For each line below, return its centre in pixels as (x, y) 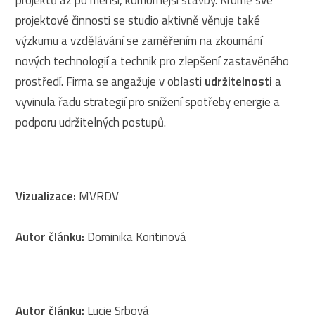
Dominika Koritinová (137, 237)
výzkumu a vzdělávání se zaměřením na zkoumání (139, 40)
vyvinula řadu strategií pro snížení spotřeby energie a (148, 102)
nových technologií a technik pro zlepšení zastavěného (153, 61)
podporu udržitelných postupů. (91, 122)
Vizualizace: (46, 196)
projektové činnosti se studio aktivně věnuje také (138, 20)
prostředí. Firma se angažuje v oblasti (110, 81)
